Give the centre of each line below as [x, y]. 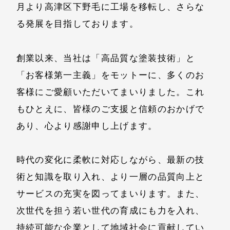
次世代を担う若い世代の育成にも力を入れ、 [110, 211]
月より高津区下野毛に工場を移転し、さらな [110, 7]
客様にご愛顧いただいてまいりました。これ [110, 92]
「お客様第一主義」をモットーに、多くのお [110, 75]
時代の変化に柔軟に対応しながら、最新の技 [110, 160]
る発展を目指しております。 [78, 24]
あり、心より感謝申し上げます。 [87, 126]
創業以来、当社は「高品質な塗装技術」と [106, 58]
